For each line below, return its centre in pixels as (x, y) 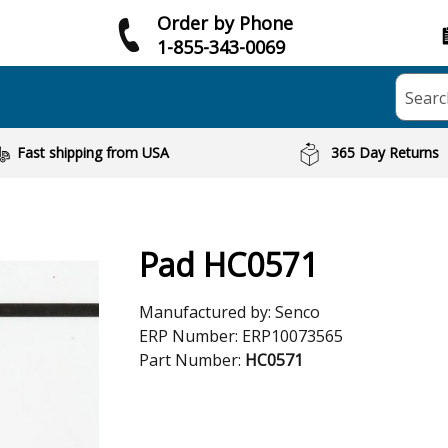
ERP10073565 (292, 336)
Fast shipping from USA (92, 152)
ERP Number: (190, 336)
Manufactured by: (207, 312)
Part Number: (192, 360)
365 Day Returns (385, 152)
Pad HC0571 (228, 264)
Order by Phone (225, 22)
